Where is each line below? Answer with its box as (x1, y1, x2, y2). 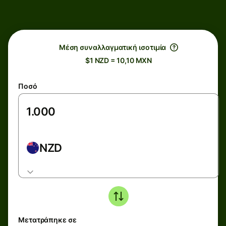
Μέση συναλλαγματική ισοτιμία (59, 43, 166, 51)
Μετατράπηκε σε (18, 215, 77, 224)
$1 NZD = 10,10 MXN (85, 56, 152, 65)
